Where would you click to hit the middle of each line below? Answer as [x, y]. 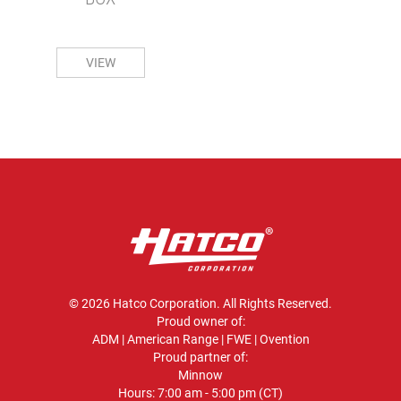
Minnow [200, 375]
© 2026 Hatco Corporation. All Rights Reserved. [200, 303]
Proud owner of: [200, 321]
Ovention [284, 339]
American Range [172, 339]
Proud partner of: [200, 357]
